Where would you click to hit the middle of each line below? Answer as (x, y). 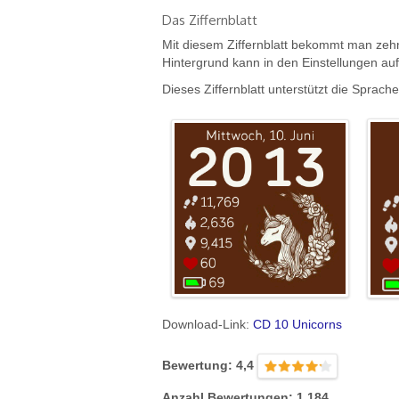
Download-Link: (208, 324)
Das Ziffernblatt (210, 20)
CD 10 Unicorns (297, 324)
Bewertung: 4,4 (210, 365)
